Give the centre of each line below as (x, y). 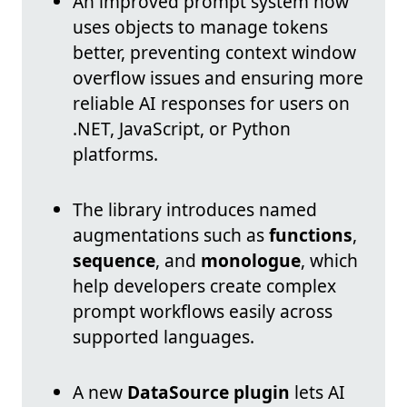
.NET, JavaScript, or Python (182, 129)
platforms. (115, 154)
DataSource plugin (208, 392)
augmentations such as (171, 235)
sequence (114, 261)
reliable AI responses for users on (211, 104)
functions (311, 235)
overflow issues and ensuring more (218, 78)
